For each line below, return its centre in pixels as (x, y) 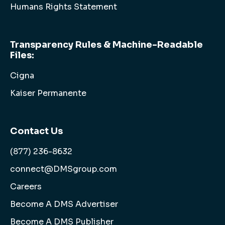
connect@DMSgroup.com (64, 169)
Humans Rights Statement (64, 7)
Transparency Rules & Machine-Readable (106, 45)
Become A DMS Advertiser (64, 204)
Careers (26, 187)
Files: (22, 55)
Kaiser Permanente (48, 93)
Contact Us (36, 131)
